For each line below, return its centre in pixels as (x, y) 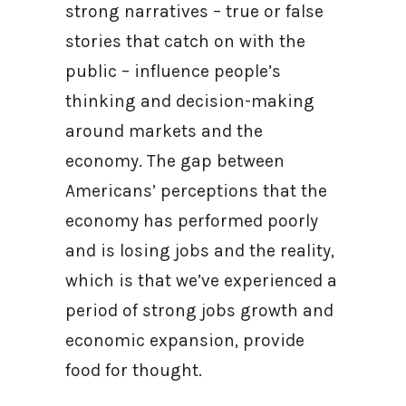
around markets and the (164, 131)
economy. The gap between (175, 161)
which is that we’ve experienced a (201, 280)
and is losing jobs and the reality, (200, 251)
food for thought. (136, 370)
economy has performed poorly (192, 221)
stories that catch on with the (185, 41)
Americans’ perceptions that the (196, 191)
